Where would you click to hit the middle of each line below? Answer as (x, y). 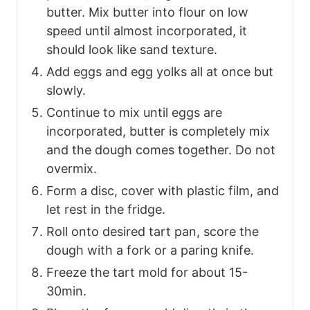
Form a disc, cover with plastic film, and (163, 191)
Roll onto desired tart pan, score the (153, 232)
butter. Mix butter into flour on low (147, 12)
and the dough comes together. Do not (161, 150)
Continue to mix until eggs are (134, 113)
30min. (66, 291)
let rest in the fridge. (106, 210)
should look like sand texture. (132, 50)
